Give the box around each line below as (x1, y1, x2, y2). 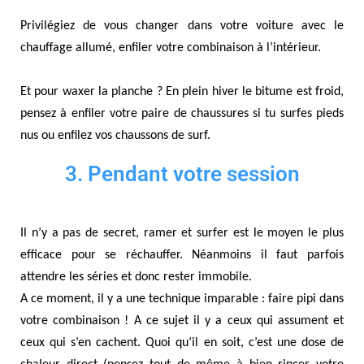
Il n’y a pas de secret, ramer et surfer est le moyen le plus (20, 227, 344, 240)
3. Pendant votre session (64, 162, 300, 187)
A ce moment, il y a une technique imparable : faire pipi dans (20, 292, 344, 306)
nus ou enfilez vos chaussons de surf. (20, 129, 210, 143)
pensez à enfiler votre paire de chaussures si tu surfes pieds (20, 107, 344, 121)
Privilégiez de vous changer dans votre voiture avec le (20, 19, 344, 33)
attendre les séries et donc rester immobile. (20, 271, 255, 284)
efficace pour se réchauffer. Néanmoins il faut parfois (20, 249, 344, 262)
